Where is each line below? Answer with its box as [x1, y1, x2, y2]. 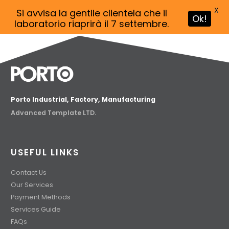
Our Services [11, 180, 53, 190]
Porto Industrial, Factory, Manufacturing [11, 95, 155, 104]
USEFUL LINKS [11, 146, 79, 159]
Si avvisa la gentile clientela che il [16, 7, 167, 19]
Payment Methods [11, 193, 71, 202]
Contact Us [11, 168, 47, 177]
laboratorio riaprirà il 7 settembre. [14, 17, 169, 30]
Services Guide [11, 205, 61, 214]
